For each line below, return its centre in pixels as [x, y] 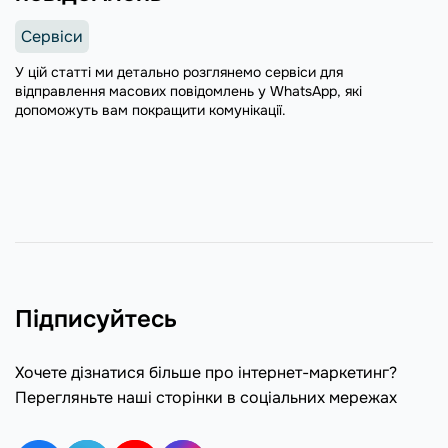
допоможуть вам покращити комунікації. [150, 109]
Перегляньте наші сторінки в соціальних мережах [206, 397]
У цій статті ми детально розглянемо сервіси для [179, 71]
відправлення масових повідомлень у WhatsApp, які [188, 90]
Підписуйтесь [96, 319]
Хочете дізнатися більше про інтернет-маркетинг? [206, 372]
